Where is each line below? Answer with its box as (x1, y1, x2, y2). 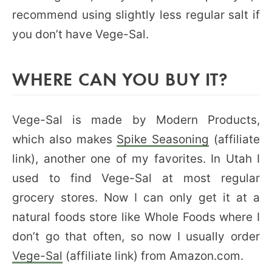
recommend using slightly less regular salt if (12, 7, 260, 22)
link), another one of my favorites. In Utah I (12, 151, 260, 166)
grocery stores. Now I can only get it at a (12, 190, 260, 205)
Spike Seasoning (117, 132, 209, 146)
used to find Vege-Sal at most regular (12, 171, 260, 185)
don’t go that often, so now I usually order (12, 229, 260, 243)
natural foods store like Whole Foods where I (12, 209, 260, 224)
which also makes (12, 132, 117, 146)
